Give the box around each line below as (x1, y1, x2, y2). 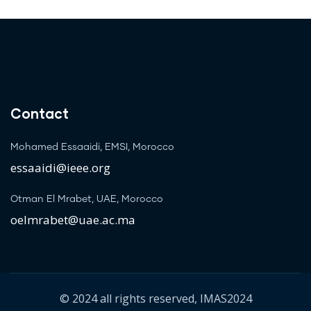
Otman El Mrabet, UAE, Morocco (10, 194, 163, 204)
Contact (10, 104, 69, 121)
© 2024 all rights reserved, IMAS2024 (59, 290, 252, 306)
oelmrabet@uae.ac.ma (10, 211, 135, 228)
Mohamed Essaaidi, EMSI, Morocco (10, 142, 174, 152)
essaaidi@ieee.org (10, 159, 110, 176)
